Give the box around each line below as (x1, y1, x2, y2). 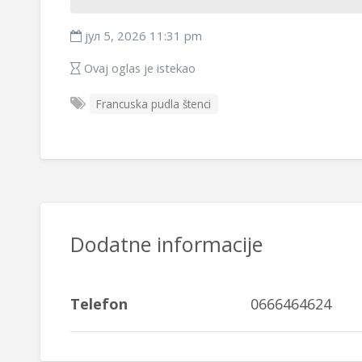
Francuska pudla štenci (96, 95, 212, 112)
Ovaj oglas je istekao (80, 59, 196, 76)
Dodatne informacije (69, 230, 263, 259)
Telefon (69, 293, 128, 314)
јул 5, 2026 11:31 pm (81, 27, 202, 44)
